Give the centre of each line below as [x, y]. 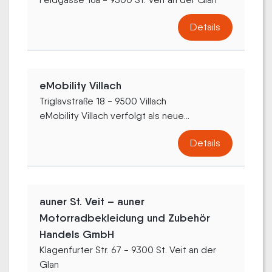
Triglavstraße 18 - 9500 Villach [103, 101]
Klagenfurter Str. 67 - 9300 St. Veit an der [128, 250]
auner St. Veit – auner [92, 201]
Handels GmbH [77, 234]
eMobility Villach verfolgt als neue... [114, 115]
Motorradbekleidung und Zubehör [125, 218]
